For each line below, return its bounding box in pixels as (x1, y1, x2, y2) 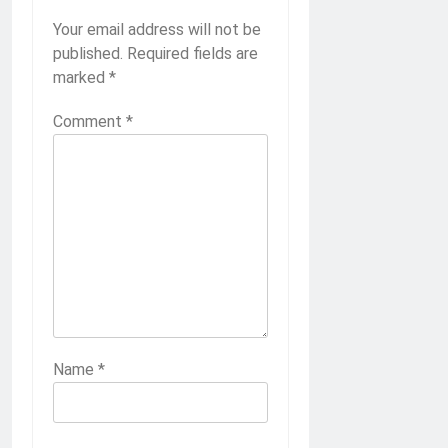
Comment (53, 112, 126, 132)
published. (53, 44, 123, 64)
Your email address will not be (53, 20, 261, 40)
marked (53, 68, 109, 88)
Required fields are (127, 44, 258, 64)
